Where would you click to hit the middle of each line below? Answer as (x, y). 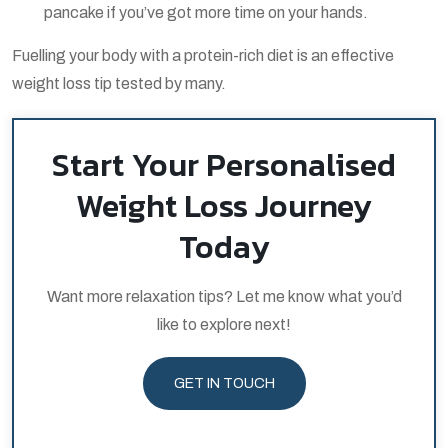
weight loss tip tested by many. (119, 83)
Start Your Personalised (224, 164)
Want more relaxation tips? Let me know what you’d (224, 296)
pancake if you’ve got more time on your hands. (206, 12)
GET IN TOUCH (224, 383)
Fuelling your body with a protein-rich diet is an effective (203, 55)
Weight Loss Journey (224, 205)
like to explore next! (224, 324)
